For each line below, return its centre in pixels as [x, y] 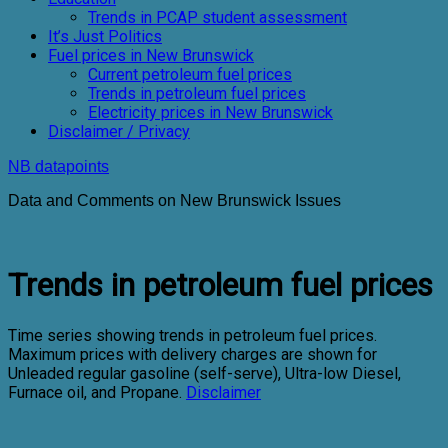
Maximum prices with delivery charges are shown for [192, 354]
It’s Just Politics [105, 36]
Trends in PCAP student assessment [217, 17]
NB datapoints [58, 166]
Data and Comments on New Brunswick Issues [174, 200]
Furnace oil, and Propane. [97, 392]
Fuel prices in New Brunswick [151, 55]
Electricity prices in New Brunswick [210, 112]
